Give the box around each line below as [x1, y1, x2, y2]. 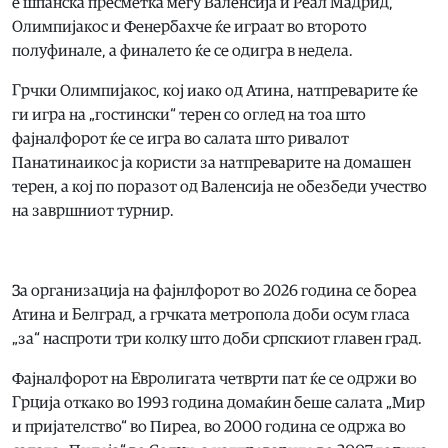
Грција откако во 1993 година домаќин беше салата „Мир [12, 394, 425, 411]
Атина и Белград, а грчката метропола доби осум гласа [12, 306, 410, 323]
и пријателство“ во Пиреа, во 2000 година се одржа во [12, 418, 406, 435]
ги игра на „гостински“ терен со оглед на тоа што [12, 106, 366, 123]
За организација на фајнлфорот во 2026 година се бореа [12, 282, 417, 299]
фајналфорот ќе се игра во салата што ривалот [12, 130, 349, 147]
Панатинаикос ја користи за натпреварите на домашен [12, 154, 411, 171]
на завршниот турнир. [12, 202, 174, 219]
